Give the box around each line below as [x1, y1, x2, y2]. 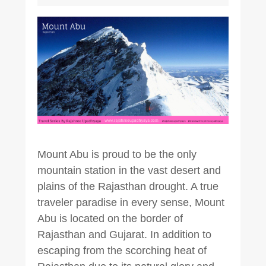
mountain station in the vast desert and [37, 164, 221, 176]
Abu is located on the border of [37, 212, 183, 224]
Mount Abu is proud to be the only [37, 148, 197, 160]
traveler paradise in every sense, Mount [37, 196, 224, 208]
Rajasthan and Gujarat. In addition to [37, 228, 211, 240]
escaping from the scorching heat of [37, 244, 207, 256]
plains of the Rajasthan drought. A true [37, 180, 218, 192]
